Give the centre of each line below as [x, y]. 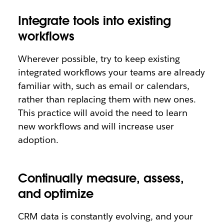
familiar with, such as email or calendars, [103, 86]
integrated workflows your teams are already [111, 72]
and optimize [55, 194]
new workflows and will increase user [96, 126]
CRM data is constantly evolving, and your [105, 216]
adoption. [38, 140]
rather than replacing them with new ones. [107, 99]
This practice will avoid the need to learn [102, 113]
